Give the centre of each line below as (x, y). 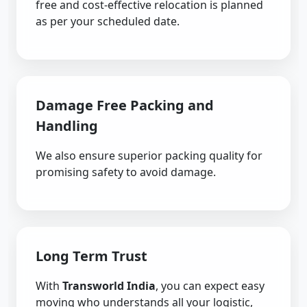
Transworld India (109, 286)
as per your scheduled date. (108, 21)
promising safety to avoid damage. (126, 172)
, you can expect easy (210, 286)
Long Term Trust (91, 256)
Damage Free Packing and (125, 105)
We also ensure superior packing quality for (149, 156)
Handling (67, 126)
